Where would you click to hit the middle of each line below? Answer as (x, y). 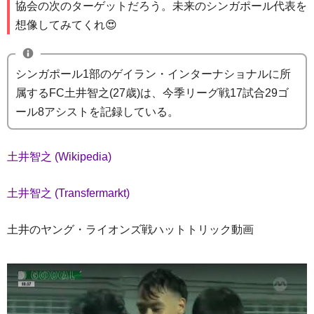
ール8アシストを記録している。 (97, 112)
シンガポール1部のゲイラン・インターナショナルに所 (153, 74)
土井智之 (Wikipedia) (59, 157)
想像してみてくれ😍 (66, 25)
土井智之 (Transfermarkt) (68, 193)
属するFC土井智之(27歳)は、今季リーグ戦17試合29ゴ (152, 93)
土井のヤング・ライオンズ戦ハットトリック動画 (130, 230)
